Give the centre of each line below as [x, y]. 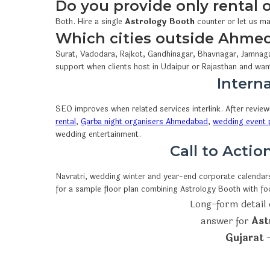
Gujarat [244, 237]
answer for [226, 221]
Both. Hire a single [90, 21]
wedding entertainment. [98, 134]
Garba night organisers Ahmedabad [144, 121]
